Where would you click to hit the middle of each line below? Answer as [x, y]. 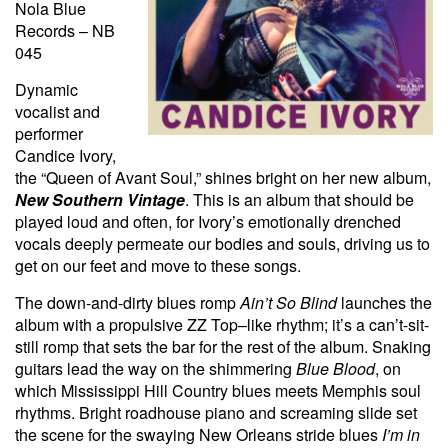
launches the [384, 302]
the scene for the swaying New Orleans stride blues [198, 434]
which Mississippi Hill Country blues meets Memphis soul [218, 390]
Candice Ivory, [65, 155]
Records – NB [65, 30]
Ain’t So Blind [288, 302]
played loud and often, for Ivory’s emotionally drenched [208, 221]
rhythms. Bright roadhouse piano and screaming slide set [216, 412]
